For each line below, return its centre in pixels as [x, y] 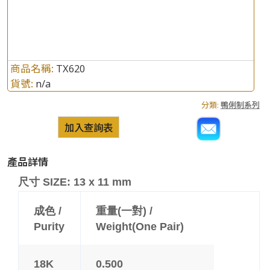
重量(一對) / [124, 211]
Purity [49, 227]
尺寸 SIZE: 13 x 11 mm [75, 182]
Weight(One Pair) [140, 227]
